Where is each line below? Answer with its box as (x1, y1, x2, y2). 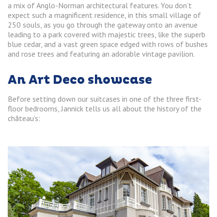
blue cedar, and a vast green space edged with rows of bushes (8, 39, 208, 49)
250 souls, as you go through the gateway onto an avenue (8, 19, 198, 30)
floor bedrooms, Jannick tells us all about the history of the (8, 103, 201, 113)
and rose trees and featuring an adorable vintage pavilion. (8, 48, 195, 59)
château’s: (8, 113, 40, 123)
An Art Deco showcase (8, 72, 152, 88)
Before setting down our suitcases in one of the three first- (8, 93, 201, 104)
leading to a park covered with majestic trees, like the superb (8, 29, 205, 39)
